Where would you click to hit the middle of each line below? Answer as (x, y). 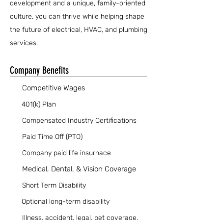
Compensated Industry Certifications (79, 121)
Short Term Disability (54, 185)
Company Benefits (39, 70)
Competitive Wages (54, 88)
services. (24, 43)
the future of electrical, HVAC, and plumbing (79, 30)
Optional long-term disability (66, 202)
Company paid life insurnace (67, 153)
